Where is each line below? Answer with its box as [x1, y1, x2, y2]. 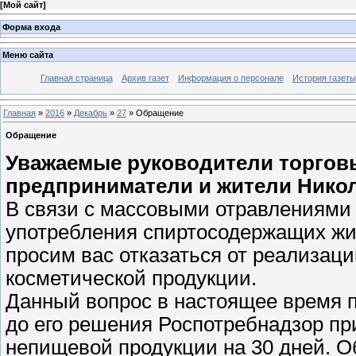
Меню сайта [2, 50, 53, 60]
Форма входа [2, 21, 60, 32]
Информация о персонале [177, 73, 284, 83]
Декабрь [74, 107, 107, 118]
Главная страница [40, 73, 113, 83]
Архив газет [121, 73, 169, 83]
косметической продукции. [6, 267, 262, 290]
